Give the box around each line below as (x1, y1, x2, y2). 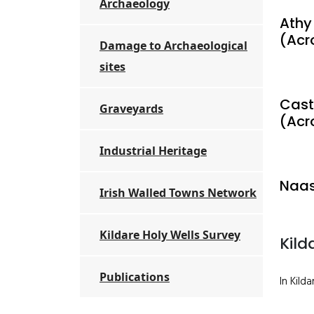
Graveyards (100, 101, 163, 116)
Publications (100, 269, 170, 285)
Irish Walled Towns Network (100, 185, 257, 200)
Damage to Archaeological (100, 38, 247, 53)
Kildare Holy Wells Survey (100, 227, 240, 243)
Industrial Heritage (100, 143, 207, 158)
